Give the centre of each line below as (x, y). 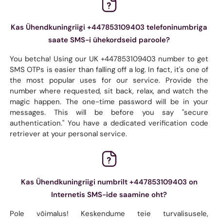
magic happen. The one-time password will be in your (109, 101)
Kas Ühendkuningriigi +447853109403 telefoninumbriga (109, 27)
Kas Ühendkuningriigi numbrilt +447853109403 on (109, 182)
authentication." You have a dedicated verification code (109, 123)
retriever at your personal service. (68, 134)
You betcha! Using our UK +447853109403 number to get (109, 59)
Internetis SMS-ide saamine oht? (109, 194)
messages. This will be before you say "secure (109, 112)
